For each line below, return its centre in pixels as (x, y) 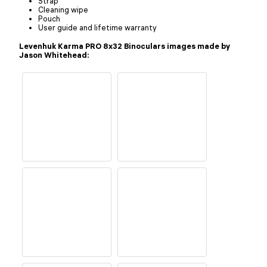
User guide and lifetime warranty (97, 27)
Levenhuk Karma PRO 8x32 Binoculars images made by (125, 46)
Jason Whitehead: (54, 55)
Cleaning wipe (63, 9)
